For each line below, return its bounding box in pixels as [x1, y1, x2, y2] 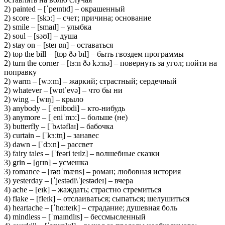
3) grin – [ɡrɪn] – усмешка [4, 158, 88, 167]
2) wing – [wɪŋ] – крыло [4, 94, 83, 103]
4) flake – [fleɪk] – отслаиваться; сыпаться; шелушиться [4, 194, 189, 203]
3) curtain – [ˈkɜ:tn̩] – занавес [4, 131, 99, 140]
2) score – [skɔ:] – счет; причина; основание [4, 13, 151, 22]
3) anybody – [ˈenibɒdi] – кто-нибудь [4, 103, 125, 113]
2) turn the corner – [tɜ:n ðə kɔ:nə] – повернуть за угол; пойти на [4, 58, 217, 67]
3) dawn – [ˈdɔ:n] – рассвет [4, 140, 93, 149]
